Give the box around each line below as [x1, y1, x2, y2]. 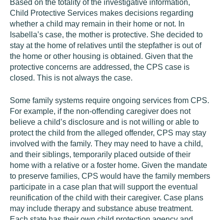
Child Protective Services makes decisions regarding [10, 9, 193, 17]
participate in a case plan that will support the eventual [10, 183, 198, 191]
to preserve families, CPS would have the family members [10, 172, 210, 180]
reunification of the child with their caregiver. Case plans [10, 193, 203, 202]
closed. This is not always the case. [10, 74, 133, 82]
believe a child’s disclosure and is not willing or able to [10, 118, 199, 126]
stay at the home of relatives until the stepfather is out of [10, 41, 201, 50]
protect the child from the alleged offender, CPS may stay [10, 129, 206, 137]
